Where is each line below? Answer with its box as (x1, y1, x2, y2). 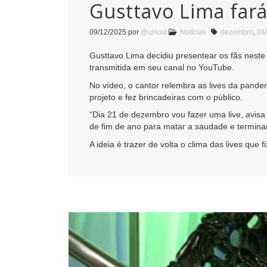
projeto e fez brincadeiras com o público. (89, 92, 243, 102)
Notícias (180, 28, 206, 37)
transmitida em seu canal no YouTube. (89, 63, 234, 73)
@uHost (141, 28, 167, 37)
